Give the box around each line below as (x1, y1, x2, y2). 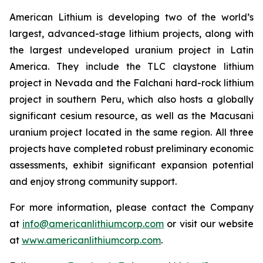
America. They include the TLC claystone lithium (9, 60, 254, 72)
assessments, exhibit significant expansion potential (9, 159, 254, 171)
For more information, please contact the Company (9, 201, 254, 213)
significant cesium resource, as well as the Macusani (9, 110, 254, 122)
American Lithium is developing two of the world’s (9, 11, 254, 23)
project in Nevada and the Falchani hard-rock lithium (9, 77, 254, 89)
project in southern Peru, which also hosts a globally (9, 93, 254, 105)
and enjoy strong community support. (9, 176, 177, 187)
